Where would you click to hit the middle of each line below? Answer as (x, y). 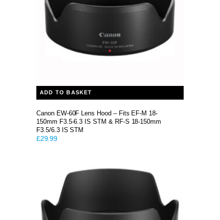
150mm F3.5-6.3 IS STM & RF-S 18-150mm (99, 122)
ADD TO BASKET (66, 92)
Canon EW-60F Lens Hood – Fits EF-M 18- (97, 113)
